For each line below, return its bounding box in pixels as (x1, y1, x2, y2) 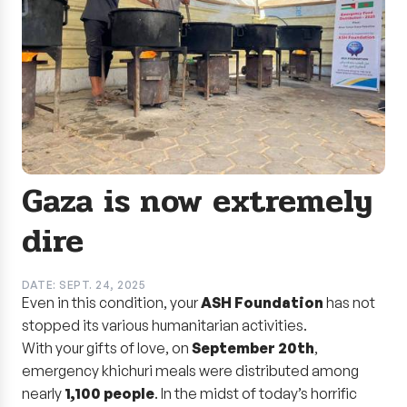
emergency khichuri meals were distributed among (22, 362, 359, 380)
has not (323, 293, 375, 312)
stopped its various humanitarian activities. (22, 316, 307, 334)
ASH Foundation (201, 293, 323, 312)
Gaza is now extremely (22, 175, 372, 226)
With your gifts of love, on (22, 339, 192, 357)
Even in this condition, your (22, 293, 201, 312)
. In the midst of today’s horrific (154, 384, 357, 402)
